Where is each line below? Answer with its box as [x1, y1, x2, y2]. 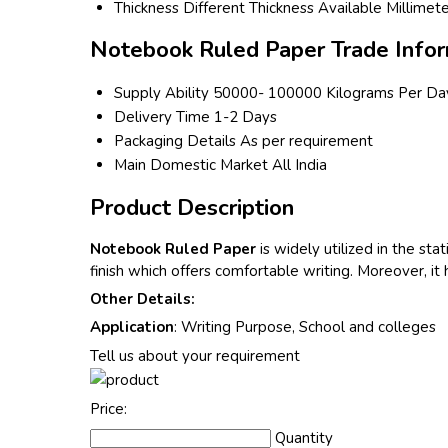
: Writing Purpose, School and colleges [173, 317, 436, 338]
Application [89, 317, 174, 338]
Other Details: [89, 289, 195, 310]
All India [271, 155, 327, 176]
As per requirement [239, 131, 373, 152]
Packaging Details [113, 131, 236, 152]
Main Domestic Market [113, 155, 268, 176]
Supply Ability [113, 83, 209, 104]
